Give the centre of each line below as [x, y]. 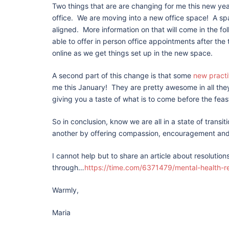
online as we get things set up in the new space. [132, 53]
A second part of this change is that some [123, 75]
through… [68, 167]
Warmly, [65, 190]
